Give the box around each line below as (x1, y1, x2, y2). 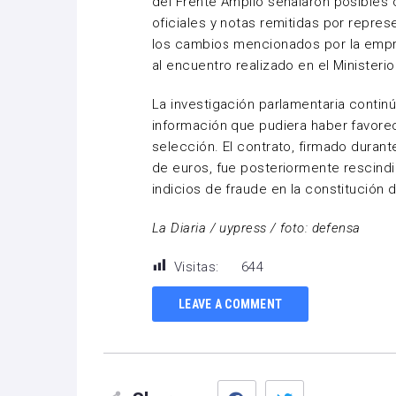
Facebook (258, 378, 308, 392)
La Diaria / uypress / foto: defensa (152, 220, 361, 236)
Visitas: (174, 259, 219, 275)
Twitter (307, 378, 344, 392)
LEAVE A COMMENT (179, 296, 283, 311)
